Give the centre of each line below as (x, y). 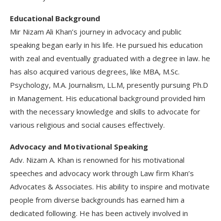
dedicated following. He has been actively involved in (99, 213)
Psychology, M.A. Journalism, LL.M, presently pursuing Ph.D (109, 85)
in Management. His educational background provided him (108, 98)
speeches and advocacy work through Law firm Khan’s (102, 173)
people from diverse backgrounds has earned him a (97, 200)
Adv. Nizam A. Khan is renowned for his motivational (97, 160)
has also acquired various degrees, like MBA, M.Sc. (95, 71)
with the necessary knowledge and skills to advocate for (105, 111)
